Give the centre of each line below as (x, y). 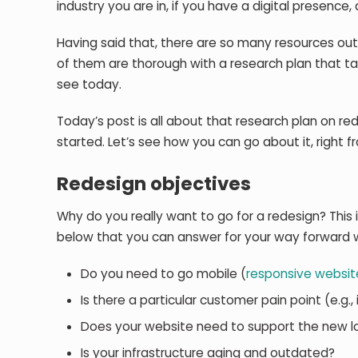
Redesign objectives (154, 183)
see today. (89, 84)
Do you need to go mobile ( (164, 273)
